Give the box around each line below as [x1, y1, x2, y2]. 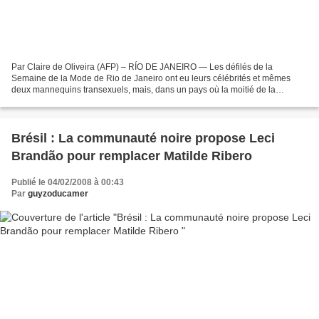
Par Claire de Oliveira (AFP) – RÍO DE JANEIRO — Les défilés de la [11, 62, 273, 73]
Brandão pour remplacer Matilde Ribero [11, 149, 252, 164]
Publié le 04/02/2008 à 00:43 [11, 177, 124, 188]
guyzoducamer [28, 189, 88, 199]
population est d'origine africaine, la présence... [11, 96, 194, 107]
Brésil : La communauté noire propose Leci [11, 131, 275, 146]
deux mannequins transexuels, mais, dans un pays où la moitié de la [11, 85, 276, 95]
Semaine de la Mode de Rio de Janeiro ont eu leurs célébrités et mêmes [11, 73, 291, 84]
